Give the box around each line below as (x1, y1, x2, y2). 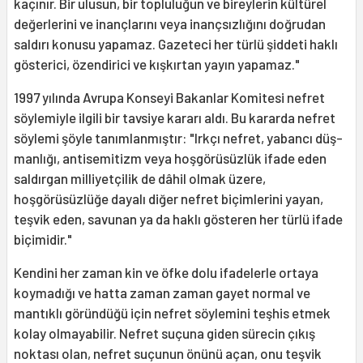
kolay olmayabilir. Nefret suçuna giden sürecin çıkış (14, 325, 315, 342)
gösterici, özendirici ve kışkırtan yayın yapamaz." (14, 56, 300, 73)
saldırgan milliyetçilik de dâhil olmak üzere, (14, 170, 266, 187)
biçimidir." (14, 231, 72, 248)
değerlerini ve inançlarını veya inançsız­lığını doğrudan (14, 15, 326, 32)
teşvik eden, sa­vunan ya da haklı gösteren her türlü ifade (14, 211, 343, 228)
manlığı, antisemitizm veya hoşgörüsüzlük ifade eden (14, 150, 327, 167)
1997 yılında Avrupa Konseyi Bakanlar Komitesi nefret (14, 89, 325, 106)
